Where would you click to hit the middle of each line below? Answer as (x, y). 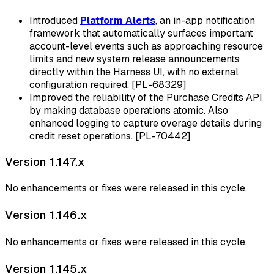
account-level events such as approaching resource (146, 46)
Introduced (55, 20)
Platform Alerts (118, 20)
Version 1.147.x (45, 161)
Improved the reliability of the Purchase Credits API (146, 97)
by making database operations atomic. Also (129, 110)
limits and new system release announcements (135, 59)
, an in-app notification (205, 20)
